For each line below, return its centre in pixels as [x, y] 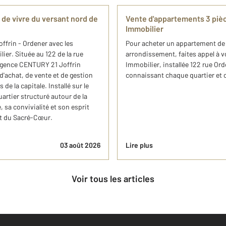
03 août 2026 [80, 145]
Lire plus [139, 145]
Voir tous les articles [116, 179]
